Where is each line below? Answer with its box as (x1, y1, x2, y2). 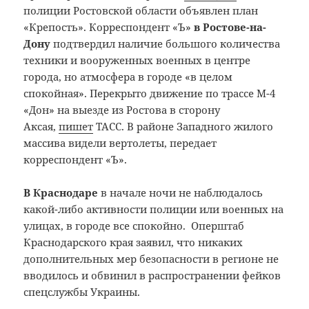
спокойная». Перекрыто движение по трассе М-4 (23, 86, 276, 100)
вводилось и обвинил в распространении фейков (23, 268, 281, 282)
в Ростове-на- (194, 19, 267, 34)
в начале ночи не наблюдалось (98, 185, 263, 199)
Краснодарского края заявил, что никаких (23, 235, 243, 249)
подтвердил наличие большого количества (50, 36, 281, 50)
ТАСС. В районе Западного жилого (93, 119, 274, 133)
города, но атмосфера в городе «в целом (23, 69, 233, 83)
